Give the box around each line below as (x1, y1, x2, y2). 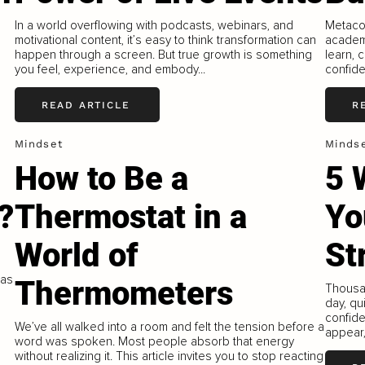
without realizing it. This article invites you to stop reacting (15, 348, 324, 363)
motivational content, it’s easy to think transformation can (15, 33, 317, 48)
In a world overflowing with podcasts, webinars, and (15, 18, 294, 33)
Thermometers (15, 275, 234, 313)
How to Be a (15, 160, 189, 198)
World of (15, 236, 139, 275)
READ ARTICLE (41, 99, 130, 111)
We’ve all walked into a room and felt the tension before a (15, 319, 325, 334)
